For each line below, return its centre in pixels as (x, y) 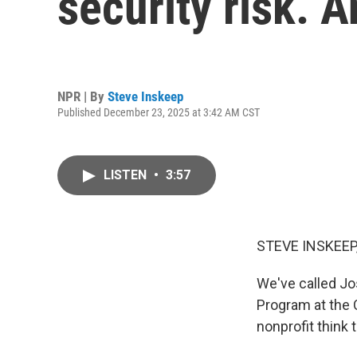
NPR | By (82, 96)
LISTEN (127, 175)
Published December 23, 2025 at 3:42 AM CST (159, 112)
